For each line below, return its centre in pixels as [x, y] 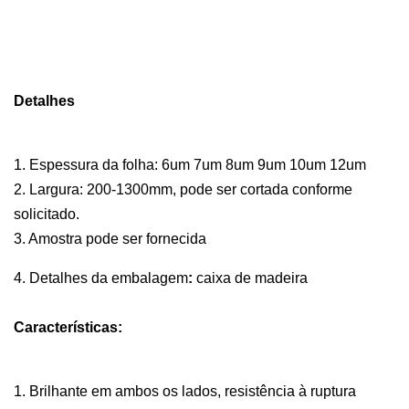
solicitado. [47, 214]
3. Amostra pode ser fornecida [110, 239]
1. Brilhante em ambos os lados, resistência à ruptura [185, 391]
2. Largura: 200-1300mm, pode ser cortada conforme [183, 189]
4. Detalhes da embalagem [101, 278]
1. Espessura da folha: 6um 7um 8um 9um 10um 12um [190, 165]
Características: [68, 327]
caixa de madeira [252, 278]
